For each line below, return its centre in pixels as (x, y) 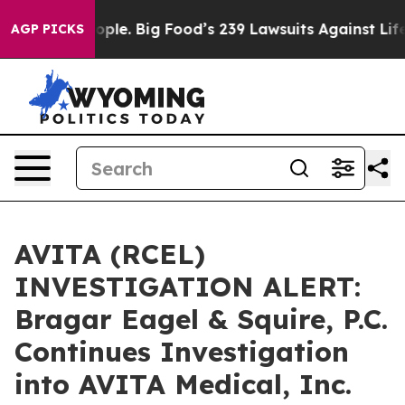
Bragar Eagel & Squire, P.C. (201, 319)
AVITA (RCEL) (110, 254)
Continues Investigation (182, 352)
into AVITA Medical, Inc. (183, 384)
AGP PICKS (47, 29)
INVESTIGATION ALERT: (188, 287)
